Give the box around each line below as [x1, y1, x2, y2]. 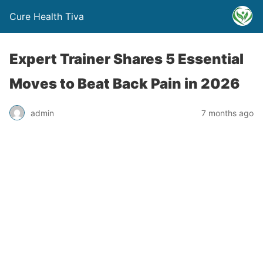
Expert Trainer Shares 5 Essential [9, 50, 244, 68]
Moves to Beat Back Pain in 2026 [9, 75, 240, 92]
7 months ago [201, 107, 254, 118]
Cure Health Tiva [9, 11, 84, 22]
